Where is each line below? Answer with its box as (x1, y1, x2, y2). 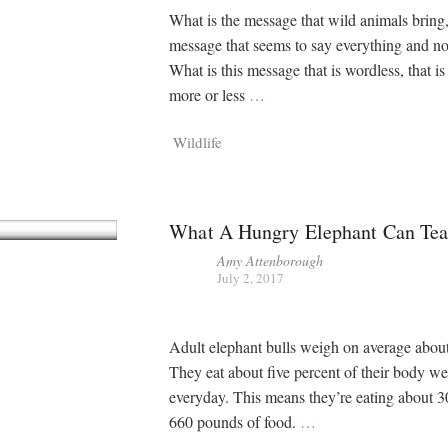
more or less (169, 84, 250, 106)
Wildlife (173, 131, 223, 152)
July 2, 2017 (217, 268, 285, 287)
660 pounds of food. (169, 411, 301, 433)
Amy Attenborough (217, 250, 324, 270)
